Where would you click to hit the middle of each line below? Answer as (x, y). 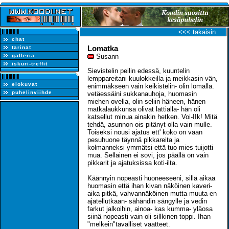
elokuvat (25, 84)
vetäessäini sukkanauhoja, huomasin (142, 94)
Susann (106, 56)
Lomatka (103, 48)
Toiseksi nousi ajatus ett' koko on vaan (145, 132)
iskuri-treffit (30, 63)
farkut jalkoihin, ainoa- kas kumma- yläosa (150, 209)
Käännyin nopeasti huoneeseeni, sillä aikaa (151, 178)
